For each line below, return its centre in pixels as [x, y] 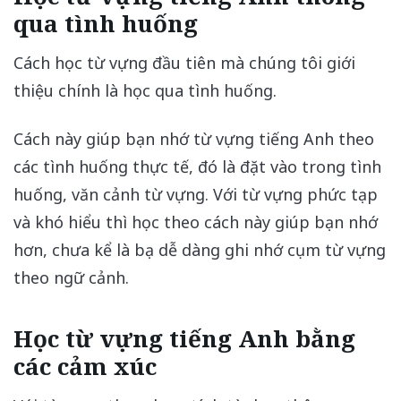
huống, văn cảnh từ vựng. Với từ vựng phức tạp [196, 195]
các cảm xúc [85, 366]
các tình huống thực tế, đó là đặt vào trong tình [197, 167]
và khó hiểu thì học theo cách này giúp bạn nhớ [196, 222]
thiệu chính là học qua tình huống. [145, 90]
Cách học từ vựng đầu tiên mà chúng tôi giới [184, 62]
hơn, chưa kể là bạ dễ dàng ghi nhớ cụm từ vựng [200, 250]
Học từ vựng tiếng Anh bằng [184, 338]
